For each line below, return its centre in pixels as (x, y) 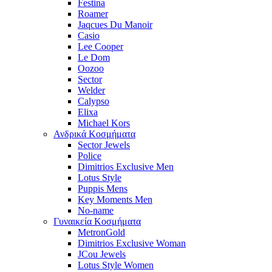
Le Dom (94, 58)
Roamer (93, 14)
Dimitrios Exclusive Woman (132, 243)
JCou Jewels (102, 254)
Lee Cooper (100, 47)
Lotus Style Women (116, 265)
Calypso (93, 101)
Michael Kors (104, 123)
